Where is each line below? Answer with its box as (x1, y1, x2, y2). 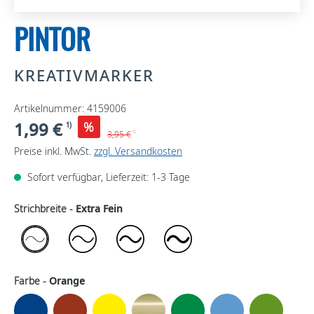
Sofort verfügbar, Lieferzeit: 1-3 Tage (25, 170, 190, 184)
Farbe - (14, 274, 49, 287)
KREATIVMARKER (14, 64, 154, 86)
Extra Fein (76, 202, 123, 215)
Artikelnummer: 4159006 (14, 102, 126, 115)
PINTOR (14, 20, 90, 59)
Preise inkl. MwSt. (14, 144, 94, 158)
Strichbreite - (14, 202, 76, 215)
